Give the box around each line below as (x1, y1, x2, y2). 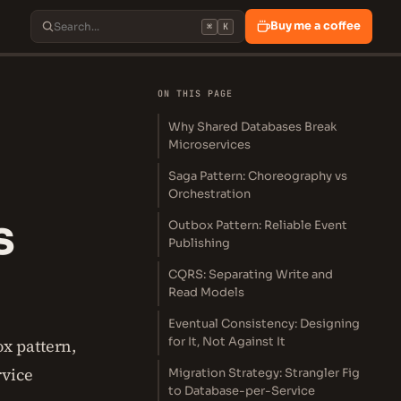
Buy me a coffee (269, 19, 361, 33)
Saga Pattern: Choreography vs (168, 168, 347, 183)
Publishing (168, 235, 230, 251)
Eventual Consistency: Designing (168, 316, 360, 331)
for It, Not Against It (168, 334, 286, 349)
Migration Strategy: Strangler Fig (168, 365, 360, 380)
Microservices (168, 137, 251, 152)
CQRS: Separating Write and (168, 267, 333, 282)
